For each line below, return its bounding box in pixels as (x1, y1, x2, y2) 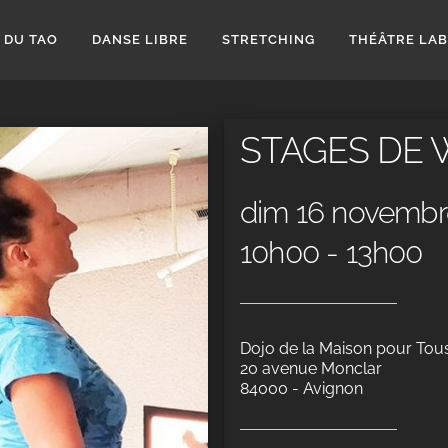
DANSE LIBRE (92, 32, 188, 47)
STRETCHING (222, 32, 315, 47)
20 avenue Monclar (239, 359, 382, 378)
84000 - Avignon (239, 379, 363, 398)
